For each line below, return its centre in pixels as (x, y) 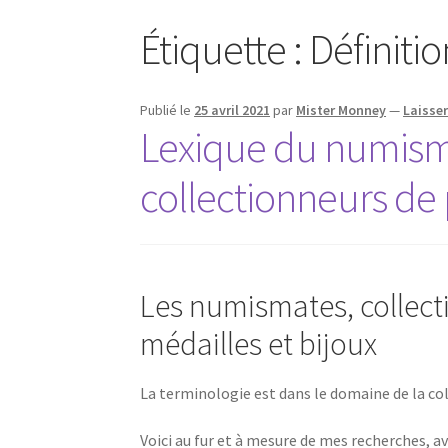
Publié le (167, 109)
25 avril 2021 (232, 109)
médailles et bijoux (259, 344)
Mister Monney (341, 109)
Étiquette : (225, 49)
